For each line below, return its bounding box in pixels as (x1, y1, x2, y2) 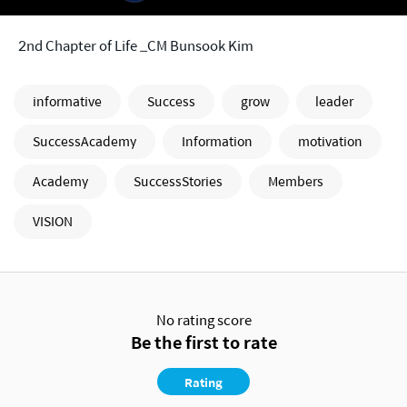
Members (268, 171, 323, 192)
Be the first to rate (130, 330, 277, 355)
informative (33, 91, 102, 112)
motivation (298, 131, 362, 152)
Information (182, 131, 253, 152)
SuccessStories (134, 171, 223, 192)
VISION (33, 211, 73, 232)
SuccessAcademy (33, 131, 136, 152)
